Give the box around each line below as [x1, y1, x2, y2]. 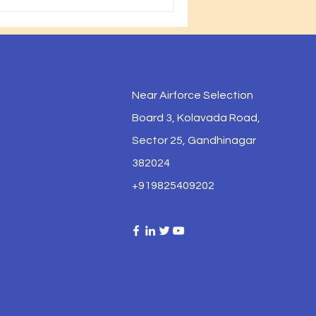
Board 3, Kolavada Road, [132, 112, 260, 123]
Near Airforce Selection [132, 90, 253, 101]
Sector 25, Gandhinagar [132, 135, 256, 146]
